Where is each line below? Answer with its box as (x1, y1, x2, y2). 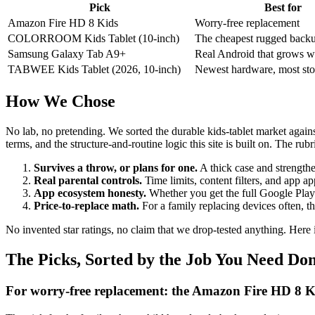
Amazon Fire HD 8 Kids (8, 17, 118, 30)
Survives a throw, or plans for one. (34, 162, 198, 174)
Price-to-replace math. (34, 200, 139, 212)
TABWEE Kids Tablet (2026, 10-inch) (8, 63, 181, 76)
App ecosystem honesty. (34, 187, 146, 200)
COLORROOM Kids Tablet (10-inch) (8, 32, 179, 45)
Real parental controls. (34, 174, 142, 187)
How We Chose (6, 92, 115, 111)
